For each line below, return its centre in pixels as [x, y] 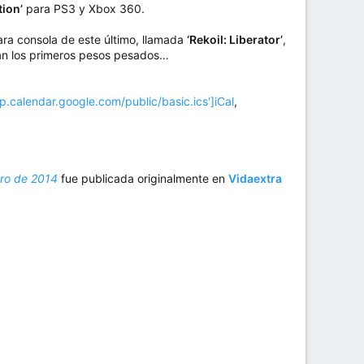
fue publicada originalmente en [145, 179]
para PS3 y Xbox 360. [84, 9]
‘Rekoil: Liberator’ [235, 40]
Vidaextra [255, 179]
